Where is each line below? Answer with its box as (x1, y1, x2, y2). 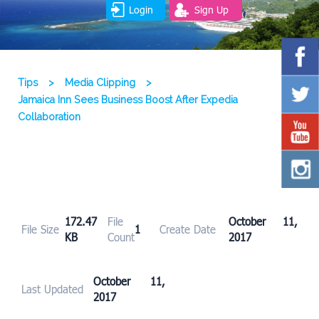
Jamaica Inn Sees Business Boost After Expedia (18, 94, 238, 106)
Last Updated (21, 283, 83, 296)
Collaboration (18, 111, 80, 123)
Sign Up (194, 3, 229, 16)
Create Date (159, 223, 216, 236)
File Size (21, 223, 59, 236)
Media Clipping (65, 77, 135, 89)
